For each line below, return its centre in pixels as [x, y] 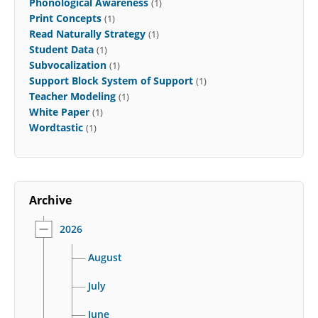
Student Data [61, 49]
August [105, 257]
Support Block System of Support [111, 80]
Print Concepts [65, 18]
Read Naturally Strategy [87, 33]
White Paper [59, 111]
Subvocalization [68, 65]
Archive [50, 200]
